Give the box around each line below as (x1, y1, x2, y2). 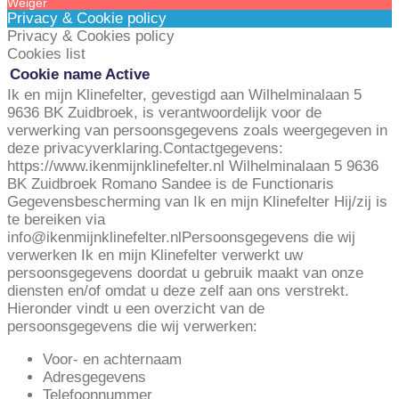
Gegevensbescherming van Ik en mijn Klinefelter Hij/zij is (7, 192, 387, 210)
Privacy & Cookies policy (7, 27, 175, 45)
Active (105, 65, 150, 83)
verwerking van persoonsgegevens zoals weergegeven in (7, 121, 387, 139)
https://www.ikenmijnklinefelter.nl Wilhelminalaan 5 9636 (7, 157, 379, 175)
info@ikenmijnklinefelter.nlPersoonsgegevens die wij (7, 228, 355, 246)
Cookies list (7, 45, 85, 62)
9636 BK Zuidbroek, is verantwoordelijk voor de (7, 103, 322, 121)
